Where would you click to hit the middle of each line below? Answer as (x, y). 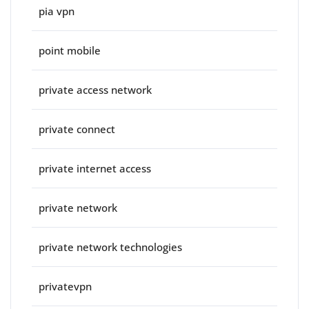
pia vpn (57, 11)
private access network (95, 90)
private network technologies (110, 247)
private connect (77, 129)
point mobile (70, 51)
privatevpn (65, 287)
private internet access (95, 169)
